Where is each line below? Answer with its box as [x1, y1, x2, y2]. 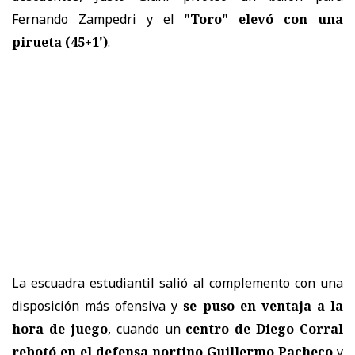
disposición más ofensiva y [12, 297, 184, 315]
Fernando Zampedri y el [12, 10, 174, 29]
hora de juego [12, 320, 108, 338]
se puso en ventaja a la [183, 297, 344, 315]
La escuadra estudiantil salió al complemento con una [12, 274, 343, 292]
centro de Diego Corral [180, 320, 343, 338]
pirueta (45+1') [12, 33, 108, 52]
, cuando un [107, 320, 181, 338]
